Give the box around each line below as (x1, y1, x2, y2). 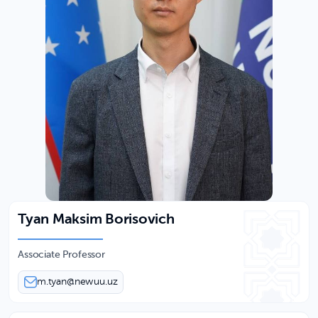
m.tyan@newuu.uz (36, 276, 118, 287)
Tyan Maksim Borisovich (18, 212, 175, 227)
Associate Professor (18, 249, 105, 260)
